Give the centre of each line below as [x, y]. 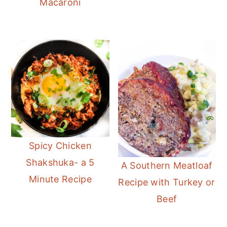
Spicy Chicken [60, 145]
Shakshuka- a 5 [60, 162]
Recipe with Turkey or [167, 182]
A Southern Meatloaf [167, 165]
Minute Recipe [60, 179]
